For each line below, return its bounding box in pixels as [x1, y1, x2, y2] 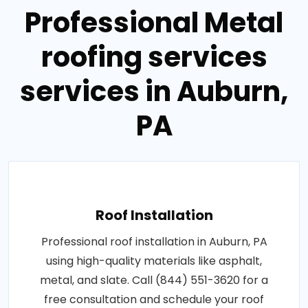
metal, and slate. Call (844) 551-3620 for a [40, 272, 268, 288]
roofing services [41, 38, 267, 76]
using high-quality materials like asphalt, [46, 253, 262, 269]
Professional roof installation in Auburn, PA [41, 234, 267, 250]
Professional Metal [25, 3, 283, 42]
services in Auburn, [20, 72, 288, 111]
